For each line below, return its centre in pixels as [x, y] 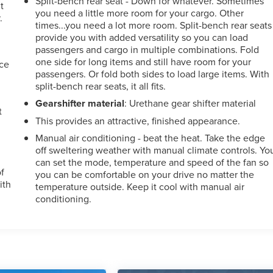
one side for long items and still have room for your [144, 61]
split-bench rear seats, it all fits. [101, 86]
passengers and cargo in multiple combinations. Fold [147, 49]
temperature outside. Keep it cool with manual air [140, 186]
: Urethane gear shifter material [190, 103]
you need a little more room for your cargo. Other [140, 12]
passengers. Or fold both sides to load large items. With [153, 73]
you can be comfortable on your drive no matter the [145, 174]
